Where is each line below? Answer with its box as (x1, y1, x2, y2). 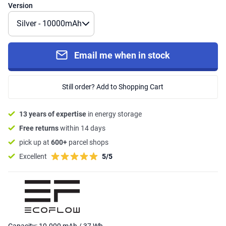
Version (8, 1, 33, 10)
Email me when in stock (74, 49, 171, 61)
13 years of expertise (19, 109, 86, 118)
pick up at (19, 138, 51, 146)
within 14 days (60, 124, 105, 132)
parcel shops (67, 138, 108, 146)
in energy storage (86, 109, 142, 118)
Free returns (19, 124, 60, 132)
